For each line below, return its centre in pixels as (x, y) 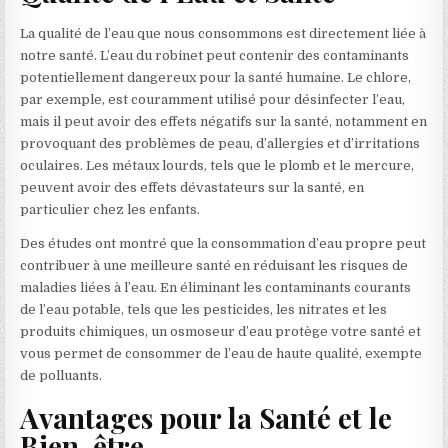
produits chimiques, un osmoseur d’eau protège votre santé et (221, 331)
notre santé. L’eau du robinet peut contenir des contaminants (215, 55)
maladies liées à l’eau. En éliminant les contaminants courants (216, 287)
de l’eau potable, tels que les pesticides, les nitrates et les (204, 309)
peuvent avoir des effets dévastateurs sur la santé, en (192, 187)
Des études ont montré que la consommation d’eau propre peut (223, 243)
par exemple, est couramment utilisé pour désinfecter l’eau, (213, 99)
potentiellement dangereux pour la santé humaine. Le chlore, (216, 77)
